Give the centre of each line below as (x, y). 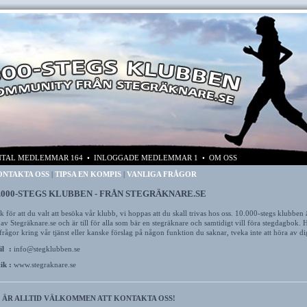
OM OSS (223, 158)
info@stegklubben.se (47, 249)
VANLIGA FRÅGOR (161, 174)
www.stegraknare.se (45, 265)
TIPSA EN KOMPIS (88, 174)
